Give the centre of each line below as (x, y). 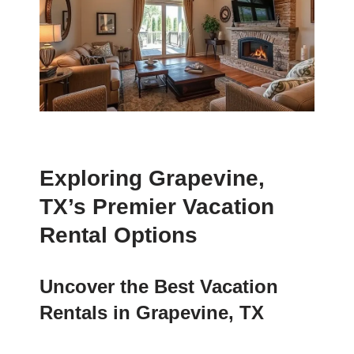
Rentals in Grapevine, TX (152, 313)
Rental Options (119, 235)
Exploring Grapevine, (152, 179)
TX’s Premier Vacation (157, 207)
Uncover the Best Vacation (159, 287)
